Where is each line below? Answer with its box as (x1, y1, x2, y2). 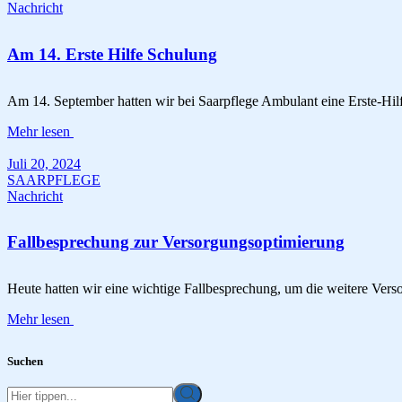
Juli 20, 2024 (7, 155, 81, 171)
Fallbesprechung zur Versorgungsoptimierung (7, 232, 345, 252)
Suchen (7, 354, 43, 369)
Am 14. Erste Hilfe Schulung (7, 44, 217, 64)
